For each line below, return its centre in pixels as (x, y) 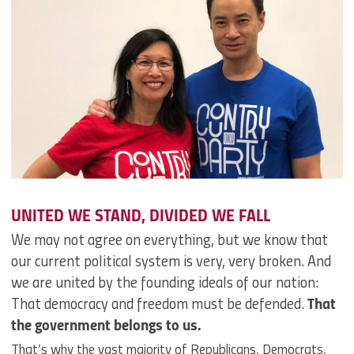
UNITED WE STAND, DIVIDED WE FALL (141, 217)
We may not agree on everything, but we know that (169, 241)
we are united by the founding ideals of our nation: (165, 284)
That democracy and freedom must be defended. (159, 305)
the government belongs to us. (109, 327)
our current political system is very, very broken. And (171, 263)
